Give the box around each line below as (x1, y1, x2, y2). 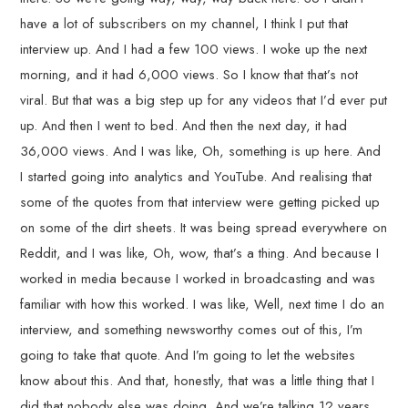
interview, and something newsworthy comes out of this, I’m (20, 320, 363, 340)
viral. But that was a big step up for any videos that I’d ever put (20, 90, 388, 110)
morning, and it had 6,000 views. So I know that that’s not (20, 65, 359, 85)
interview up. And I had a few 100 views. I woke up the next (20, 39, 368, 59)
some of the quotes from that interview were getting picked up (20, 192, 381, 212)
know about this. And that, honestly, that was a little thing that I (20, 371, 375, 391)
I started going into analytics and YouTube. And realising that (20, 167, 372, 187)
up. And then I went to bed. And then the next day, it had (20, 116, 348, 136)
